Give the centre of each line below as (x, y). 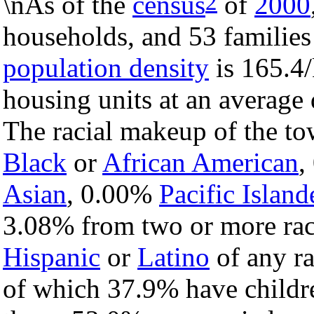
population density (106, 68)
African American (200, 163)
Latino (173, 257)
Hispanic (52, 257)
